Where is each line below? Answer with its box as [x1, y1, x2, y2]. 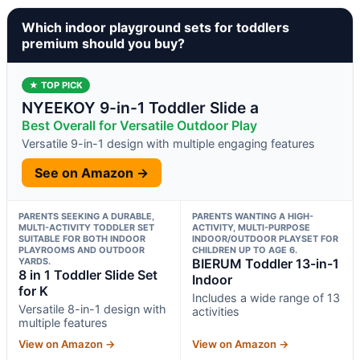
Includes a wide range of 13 [191, 290, 340, 305]
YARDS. [18, 255, 51, 267]
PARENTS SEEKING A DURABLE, [18, 210, 154, 222]
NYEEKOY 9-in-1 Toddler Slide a [22, 97, 259, 117]
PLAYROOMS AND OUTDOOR [18, 243, 145, 256]
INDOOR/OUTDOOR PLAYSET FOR [191, 232, 338, 244]
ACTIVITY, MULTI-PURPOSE [191, 221, 310, 233]
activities [191, 304, 239, 318]
